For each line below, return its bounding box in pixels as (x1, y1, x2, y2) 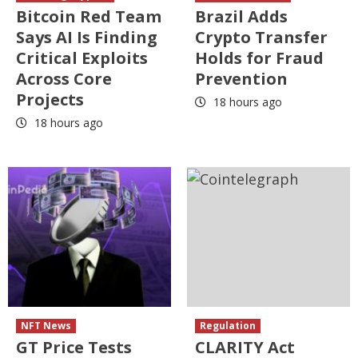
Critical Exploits (16, 47, 148, 70)
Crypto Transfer (195, 26, 328, 49)
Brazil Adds (195, 6, 288, 28)
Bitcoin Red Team (16, 6, 161, 28)
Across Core (16, 68, 112, 90)
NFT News (21, 319, 71, 333)
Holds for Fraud (195, 47, 324, 70)
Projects (16, 89, 84, 111)
